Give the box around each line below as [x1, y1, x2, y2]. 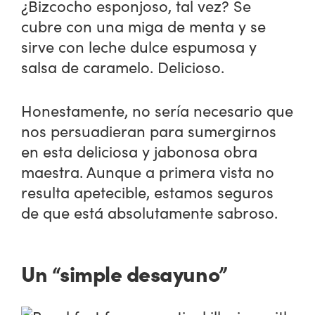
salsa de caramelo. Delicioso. [21, 56, 225, 77]
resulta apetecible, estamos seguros [21, 181, 274, 202]
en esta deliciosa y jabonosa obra [21, 140, 258, 162]
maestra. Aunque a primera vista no [21, 160, 275, 182]
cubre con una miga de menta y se [21, 15, 266, 37]
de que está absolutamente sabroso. [21, 201, 278, 223]
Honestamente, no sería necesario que [21, 99, 294, 121]
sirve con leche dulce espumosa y [21, 35, 257, 57]
